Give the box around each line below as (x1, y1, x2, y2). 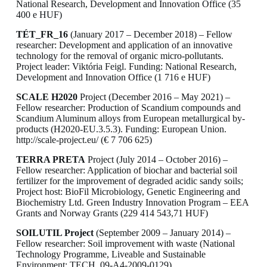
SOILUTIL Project (15, 227, 94, 238)
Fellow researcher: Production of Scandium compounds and (15, 103, 241, 113)
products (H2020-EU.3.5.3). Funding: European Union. (15, 124, 226, 135)
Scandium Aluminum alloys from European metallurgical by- (15, 113, 245, 124)
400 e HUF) (15, 10, 62, 20)
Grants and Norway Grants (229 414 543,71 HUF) (15, 207, 208, 218)
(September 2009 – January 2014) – (93, 227, 231, 238)
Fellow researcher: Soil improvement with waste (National (15, 238, 235, 249)
